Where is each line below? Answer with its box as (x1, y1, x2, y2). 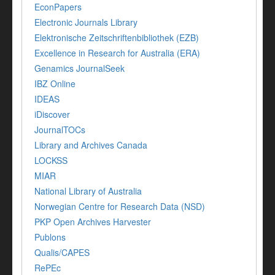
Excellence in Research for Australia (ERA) (34, 47, 200, 60)
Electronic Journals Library (34, 16, 137, 29)
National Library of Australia (34, 185, 142, 198)
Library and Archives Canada (34, 139, 147, 152)
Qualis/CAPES (34, 246, 90, 259)
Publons (34, 231, 66, 244)
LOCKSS (34, 154, 68, 167)
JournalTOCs (34, 123, 85, 136)
